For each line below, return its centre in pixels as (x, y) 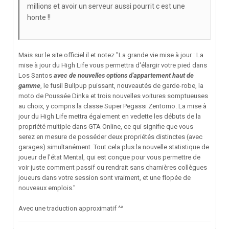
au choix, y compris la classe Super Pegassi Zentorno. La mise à (112, 106)
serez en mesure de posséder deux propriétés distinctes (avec (110, 136)
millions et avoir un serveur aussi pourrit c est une (106, 6)
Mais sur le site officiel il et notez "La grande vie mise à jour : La (111, 55)
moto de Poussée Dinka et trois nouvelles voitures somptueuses (113, 96)
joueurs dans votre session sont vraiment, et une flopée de (105, 177)
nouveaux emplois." (47, 188)
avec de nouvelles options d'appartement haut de (124, 75)
